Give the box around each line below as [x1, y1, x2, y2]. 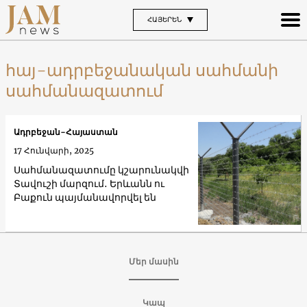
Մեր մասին [128, 256, 179, 267]
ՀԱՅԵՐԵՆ [147, 14, 182, 24]
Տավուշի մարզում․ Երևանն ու [14, 177, 164, 191]
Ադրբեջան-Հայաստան [14, 127, 118, 138]
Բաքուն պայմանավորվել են [14, 191, 156, 204]
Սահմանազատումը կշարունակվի [14, 164, 189, 177]
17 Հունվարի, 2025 [14, 145, 94, 156]
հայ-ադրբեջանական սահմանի [5, 59, 278, 81]
